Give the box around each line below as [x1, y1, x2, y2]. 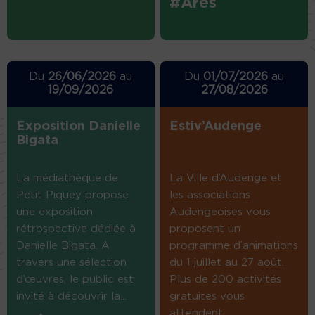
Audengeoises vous [169, 206, 271, 217]
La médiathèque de [16, 172, 118, 184]
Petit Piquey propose [16, 189, 129, 200]
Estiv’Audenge [169, 120, 262, 133]
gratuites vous [169, 290, 245, 302]
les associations [169, 189, 251, 200]
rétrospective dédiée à [16, 223, 136, 234]
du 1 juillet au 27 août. [169, 257, 285, 268]
